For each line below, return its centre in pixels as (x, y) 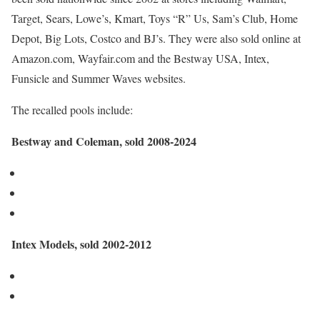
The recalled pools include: (72, 110)
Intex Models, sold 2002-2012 (81, 244)
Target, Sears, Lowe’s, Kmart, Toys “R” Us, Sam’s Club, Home (155, 18)
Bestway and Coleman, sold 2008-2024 (104, 141)
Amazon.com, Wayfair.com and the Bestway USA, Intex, (140, 58)
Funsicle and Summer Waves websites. (99, 78)
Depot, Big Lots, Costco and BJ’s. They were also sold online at (156, 38)
